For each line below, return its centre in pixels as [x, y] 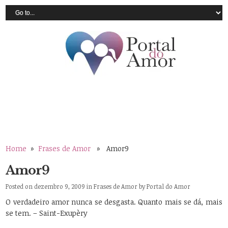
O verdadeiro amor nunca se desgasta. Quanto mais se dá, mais [114, 202]
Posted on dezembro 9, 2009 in [50, 187]
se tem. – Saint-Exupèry [47, 213]
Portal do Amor [169, 187]
